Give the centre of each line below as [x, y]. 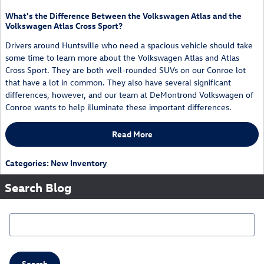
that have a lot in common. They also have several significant [118, 82]
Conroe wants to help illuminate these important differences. [118, 107]
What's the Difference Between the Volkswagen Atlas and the [123, 16]
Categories [26, 163]
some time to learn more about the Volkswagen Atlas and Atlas [122, 58]
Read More [132, 134]
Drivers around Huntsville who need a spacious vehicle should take [129, 45]
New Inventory [79, 163]
